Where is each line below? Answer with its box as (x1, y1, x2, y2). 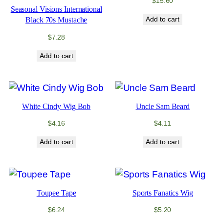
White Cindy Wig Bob (22, 102, 91, 111)
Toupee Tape (36, 188, 76, 197)
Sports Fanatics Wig (132, 188, 193, 197)
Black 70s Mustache (25, 16, 88, 25)
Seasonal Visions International (10, 5, 102, 14)
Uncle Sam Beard (135, 102, 190, 111)
